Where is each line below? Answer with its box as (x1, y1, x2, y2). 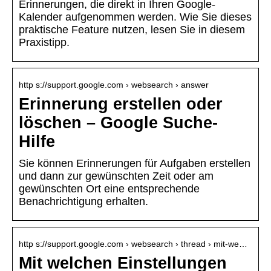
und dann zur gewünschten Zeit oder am (19, 170, 214, 183)
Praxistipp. (19, 36, 70, 49)
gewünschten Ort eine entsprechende (19, 183, 200, 195)
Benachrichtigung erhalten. (19, 195, 148, 208)
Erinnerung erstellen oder (19, 95, 223, 114)
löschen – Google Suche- (19, 114, 218, 132)
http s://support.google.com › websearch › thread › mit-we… (19, 239, 247, 249)
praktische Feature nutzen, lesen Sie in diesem (19, 24, 245, 36)
